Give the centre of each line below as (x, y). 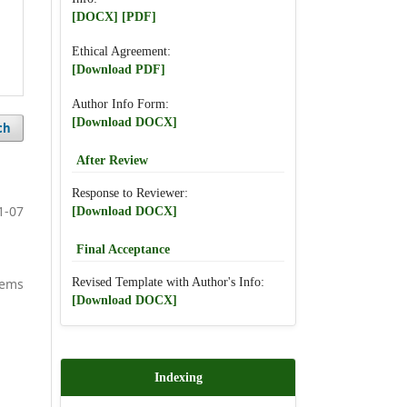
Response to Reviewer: (130, 193)
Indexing (178, 377)
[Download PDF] (119, 69)
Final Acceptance (123, 249)
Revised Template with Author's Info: (168, 282)
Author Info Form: (120, 104)
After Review (112, 160)
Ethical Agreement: (121, 51)
